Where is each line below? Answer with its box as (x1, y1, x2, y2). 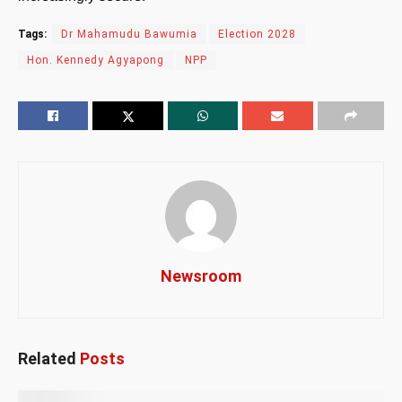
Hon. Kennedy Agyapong (27, 53, 164, 66)
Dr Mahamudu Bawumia (61, 27, 197, 40)
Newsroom (161, 266, 241, 285)
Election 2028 (218, 27, 296, 40)
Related (18, 348, 76, 368)
